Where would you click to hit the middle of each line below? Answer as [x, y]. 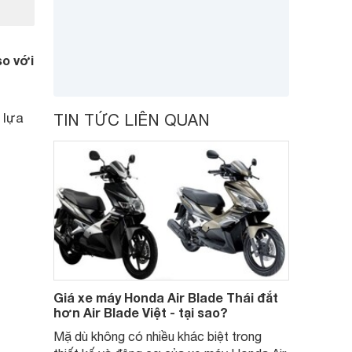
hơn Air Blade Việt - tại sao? [141, 312]
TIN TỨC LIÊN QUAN [132, 120]
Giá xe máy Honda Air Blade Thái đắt [166, 297]
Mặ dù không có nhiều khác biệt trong [158, 336]
